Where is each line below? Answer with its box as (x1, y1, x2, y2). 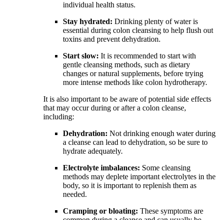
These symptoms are (138, 206, 203, 215)
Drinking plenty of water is (112, 17, 198, 26)
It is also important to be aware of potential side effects (43, 94, 211, 103)
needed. (63, 190, 87, 198)
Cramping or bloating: (63, 206, 138, 215)
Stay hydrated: (63, 17, 112, 26)
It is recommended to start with (99, 51, 196, 60)
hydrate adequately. (63, 146, 123, 155)
